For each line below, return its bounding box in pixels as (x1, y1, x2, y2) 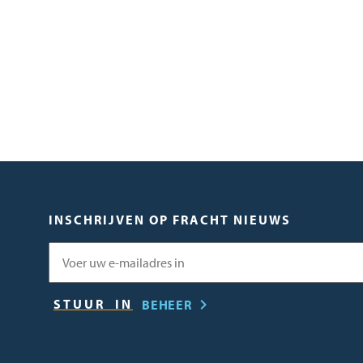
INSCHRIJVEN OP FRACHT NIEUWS (49, 211, 291, 228)
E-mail (48, 243, 82, 259)
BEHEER (142, 297, 192, 313)
